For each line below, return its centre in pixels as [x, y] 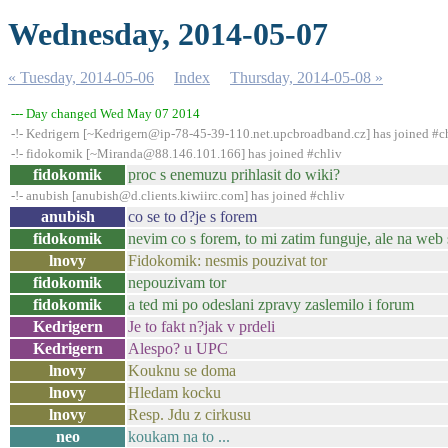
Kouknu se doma [182, 370]
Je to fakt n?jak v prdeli [201, 326]
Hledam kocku [174, 392]
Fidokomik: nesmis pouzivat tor [227, 260]
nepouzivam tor [177, 282]
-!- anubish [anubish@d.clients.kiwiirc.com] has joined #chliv [178, 195]
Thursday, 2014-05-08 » [306, 77]
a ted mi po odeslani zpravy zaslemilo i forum [271, 304]
